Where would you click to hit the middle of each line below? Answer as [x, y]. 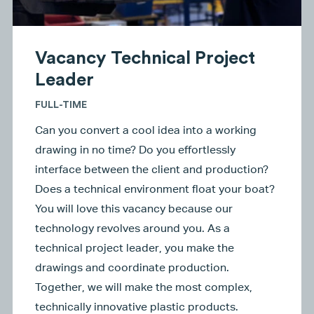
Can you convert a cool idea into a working [145, 130]
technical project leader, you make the [134, 248]
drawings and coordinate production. [132, 268]
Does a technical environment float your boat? [155, 189]
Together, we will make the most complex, [143, 287]
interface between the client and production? [151, 170]
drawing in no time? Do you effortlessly [135, 150]
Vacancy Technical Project [145, 58]
